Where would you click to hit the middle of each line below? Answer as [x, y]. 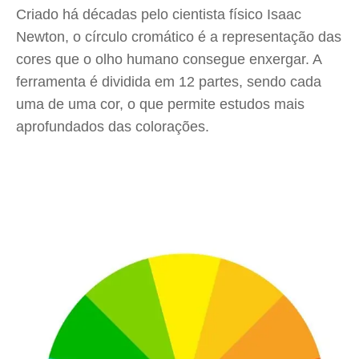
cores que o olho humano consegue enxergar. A [169, 59]
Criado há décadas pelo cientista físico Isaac [159, 14]
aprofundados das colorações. [113, 127]
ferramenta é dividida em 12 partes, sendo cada [169, 82]
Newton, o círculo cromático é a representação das [179, 37]
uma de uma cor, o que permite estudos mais [160, 104]
